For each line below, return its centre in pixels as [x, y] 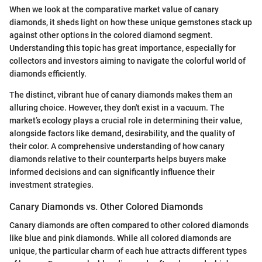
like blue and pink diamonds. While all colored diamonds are [120, 238]
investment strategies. [51, 185]
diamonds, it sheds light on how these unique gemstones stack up [131, 23]
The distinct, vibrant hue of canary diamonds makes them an [121, 95]
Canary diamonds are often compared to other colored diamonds [129, 225]
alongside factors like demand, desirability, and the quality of [122, 134]
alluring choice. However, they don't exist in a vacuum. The [117, 108]
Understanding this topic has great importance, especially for [123, 48]
